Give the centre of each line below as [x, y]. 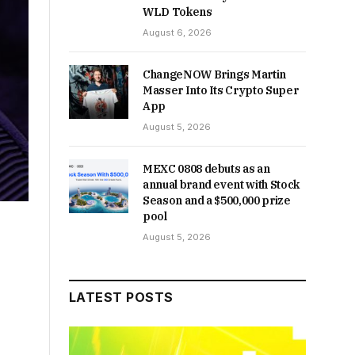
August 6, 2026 [177, 32]
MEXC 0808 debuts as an [206, 169]
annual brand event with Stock [221, 185]
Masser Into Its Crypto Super [221, 90]
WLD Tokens [177, 12]
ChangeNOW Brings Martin [214, 74]
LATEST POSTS [121, 297]
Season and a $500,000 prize [217, 200]
